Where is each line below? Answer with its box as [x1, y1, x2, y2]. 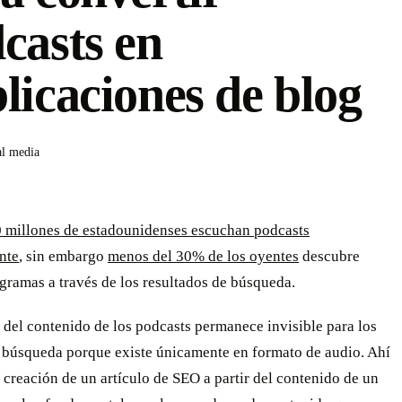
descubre [299, 248, 360, 265]
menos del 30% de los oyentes [108, 248, 299, 265]
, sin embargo [19, 248, 108, 265]
